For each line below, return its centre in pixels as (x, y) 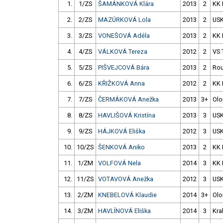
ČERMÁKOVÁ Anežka (128, 100)
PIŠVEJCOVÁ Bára (124, 68)
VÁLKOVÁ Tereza (123, 52)
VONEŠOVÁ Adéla (124, 36)
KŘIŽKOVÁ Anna (121, 84)
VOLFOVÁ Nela (119, 163)
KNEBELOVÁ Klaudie (127, 195)
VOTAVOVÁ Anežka (126, 179)
